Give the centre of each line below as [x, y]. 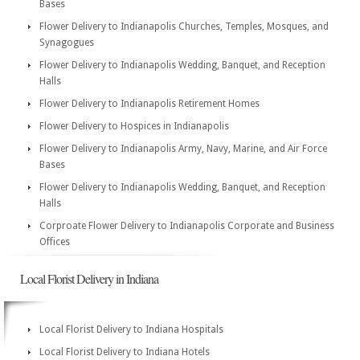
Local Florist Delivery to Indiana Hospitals [131, 329]
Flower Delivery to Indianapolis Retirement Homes [149, 104]
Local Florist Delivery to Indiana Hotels [125, 352]
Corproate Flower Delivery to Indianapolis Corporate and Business [187, 226]
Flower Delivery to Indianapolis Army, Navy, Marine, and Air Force [183, 149]
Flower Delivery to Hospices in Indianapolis [134, 126]
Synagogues [67, 43]
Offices [55, 242]
